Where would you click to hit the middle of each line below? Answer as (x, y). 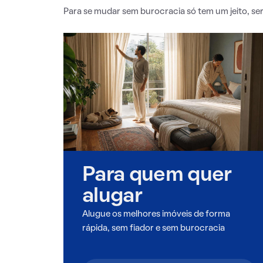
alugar (112, 196)
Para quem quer (157, 175)
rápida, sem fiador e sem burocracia (154, 228)
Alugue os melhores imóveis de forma (156, 214)
